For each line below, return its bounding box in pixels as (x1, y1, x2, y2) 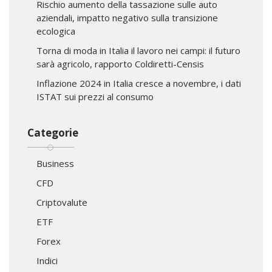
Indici (36, 254, 58, 267)
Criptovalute (36, 195, 87, 208)
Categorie (27, 125, 78, 140)
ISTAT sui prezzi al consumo (36, 90, 154, 103)
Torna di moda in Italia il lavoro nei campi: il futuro (36, 44, 240, 56)
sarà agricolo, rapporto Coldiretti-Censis (36, 57, 204, 70)
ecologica (36, 24, 75, 37)
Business (36, 157, 74, 169)
